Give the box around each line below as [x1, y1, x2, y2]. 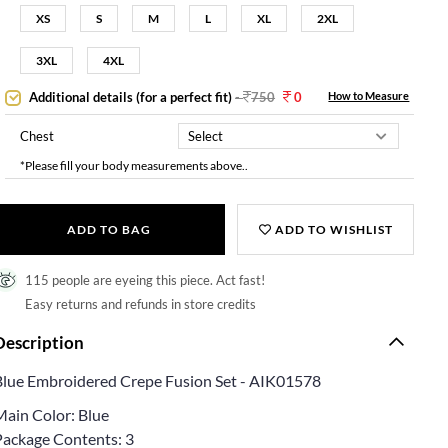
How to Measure [328, 89, 410, 102]
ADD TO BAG [66, 221, 151, 237]
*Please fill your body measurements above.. [20, 157, 249, 173]
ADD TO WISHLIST [271, 221, 393, 237]
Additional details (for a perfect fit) [26, 89, 236, 105]
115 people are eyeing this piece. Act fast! [25, 271, 266, 288]
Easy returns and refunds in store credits [25, 295, 257, 312]
